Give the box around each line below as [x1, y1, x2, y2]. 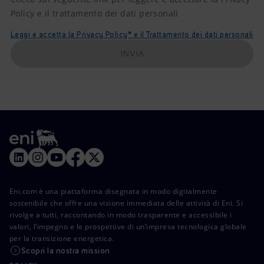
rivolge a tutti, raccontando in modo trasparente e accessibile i [9, 210, 232, 220]
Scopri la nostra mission [21, 246, 110, 255]
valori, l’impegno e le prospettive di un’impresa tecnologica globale [9, 222, 247, 232]
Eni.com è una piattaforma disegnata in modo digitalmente [9, 186, 217, 196]
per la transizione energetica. [9, 233, 114, 243]
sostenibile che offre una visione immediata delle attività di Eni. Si [9, 198, 243, 208]
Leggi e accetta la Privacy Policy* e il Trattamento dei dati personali [11, 30, 253, 39]
